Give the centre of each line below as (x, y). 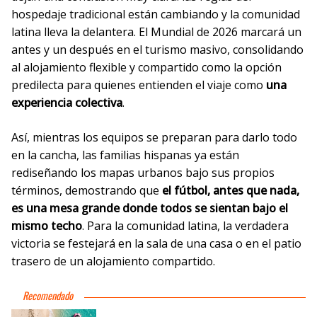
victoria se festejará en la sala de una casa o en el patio (156, 243)
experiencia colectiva (67, 102)
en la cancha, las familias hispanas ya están (125, 155)
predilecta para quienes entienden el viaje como (137, 85)
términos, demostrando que (87, 190)
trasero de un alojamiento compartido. (113, 261)
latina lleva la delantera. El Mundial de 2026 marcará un (156, 31)
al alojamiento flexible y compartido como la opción (146, 67)
